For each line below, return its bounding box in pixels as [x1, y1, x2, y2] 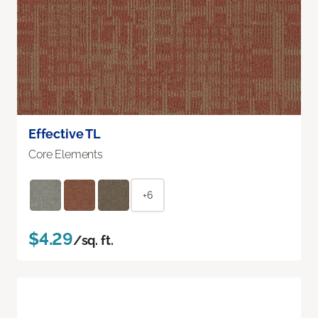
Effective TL [28, 126, 101, 141]
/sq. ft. [72, 232, 114, 248]
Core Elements [28, 147, 103, 161]
